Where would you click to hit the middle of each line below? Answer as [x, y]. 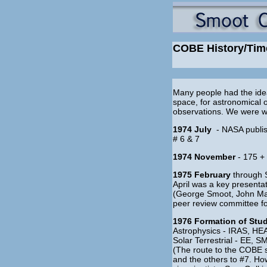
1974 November [204, 157]
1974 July [192, 129]
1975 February [202, 175]
